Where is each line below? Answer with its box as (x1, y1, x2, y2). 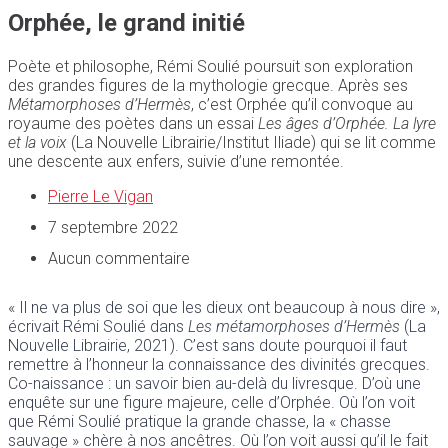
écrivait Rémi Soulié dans (8, 317, 188, 337)
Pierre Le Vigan (48, 187, 153, 207)
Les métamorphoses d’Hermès (188, 317, 400, 337)
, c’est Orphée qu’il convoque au (191, 95, 413, 115)
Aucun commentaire (48, 249, 190, 269)
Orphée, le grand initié (8, 9, 245, 38)
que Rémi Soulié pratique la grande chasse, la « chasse (8, 412, 391, 432)
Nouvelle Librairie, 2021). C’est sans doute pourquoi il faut (8, 336, 407, 356)
